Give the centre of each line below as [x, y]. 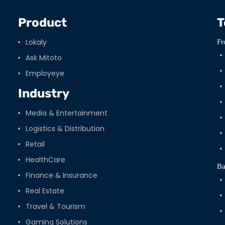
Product [42, 23]
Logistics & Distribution [65, 129]
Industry [43, 94]
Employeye [45, 74]
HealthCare [45, 160]
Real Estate [45, 191]
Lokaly [36, 42]
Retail [35, 144]
